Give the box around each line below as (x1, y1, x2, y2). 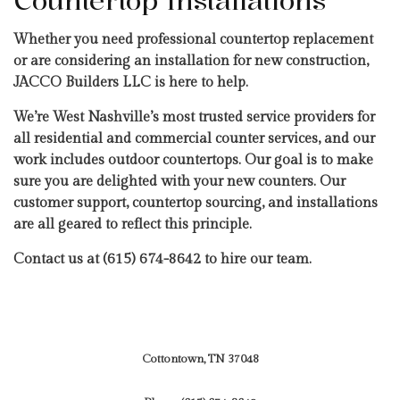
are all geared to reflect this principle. (13, 216, 252, 234)
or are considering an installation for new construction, (13, 53, 369, 71)
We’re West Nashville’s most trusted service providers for (13, 109, 375, 127)
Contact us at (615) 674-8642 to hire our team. (13, 251, 312, 269)
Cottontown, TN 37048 (141, 353, 259, 367)
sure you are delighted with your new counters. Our (13, 173, 346, 191)
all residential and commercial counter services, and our (13, 130, 375, 148)
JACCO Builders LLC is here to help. (13, 74, 252, 92)
